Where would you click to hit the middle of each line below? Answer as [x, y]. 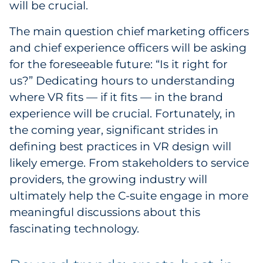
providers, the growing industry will [108, 179]
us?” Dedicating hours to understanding [122, 81]
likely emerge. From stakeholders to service [129, 163]
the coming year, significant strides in [114, 130]
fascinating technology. [74, 229]
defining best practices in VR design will [120, 146]
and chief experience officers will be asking [128, 48]
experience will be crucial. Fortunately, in [122, 114]
